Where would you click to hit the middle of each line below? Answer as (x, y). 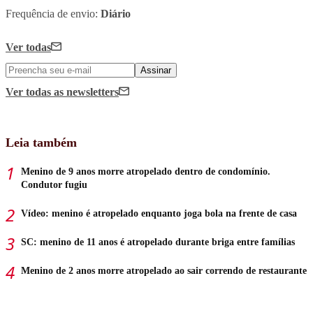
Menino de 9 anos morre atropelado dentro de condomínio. (146, 171)
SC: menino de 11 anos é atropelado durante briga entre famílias (158, 242)
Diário (116, 13)
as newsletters (86, 92)
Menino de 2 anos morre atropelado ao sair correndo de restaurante (164, 270)
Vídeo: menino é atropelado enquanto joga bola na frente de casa (159, 213)
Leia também (41, 142)
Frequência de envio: (53, 13)
